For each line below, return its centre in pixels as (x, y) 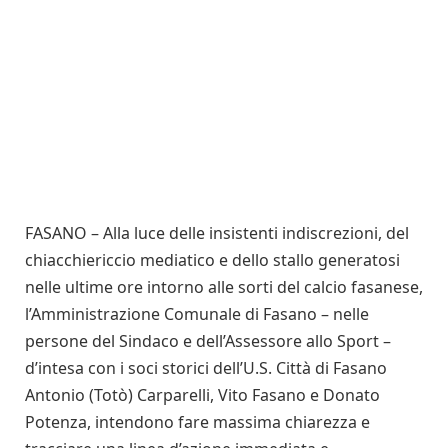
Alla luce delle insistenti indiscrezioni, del (256, 232)
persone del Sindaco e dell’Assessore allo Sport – (208, 340)
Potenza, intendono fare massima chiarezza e (197, 421)
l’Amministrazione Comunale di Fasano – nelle (197, 313)
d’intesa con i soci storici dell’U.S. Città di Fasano (206, 367)
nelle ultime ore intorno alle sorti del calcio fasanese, (224, 286)
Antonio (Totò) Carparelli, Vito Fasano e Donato (202, 394)
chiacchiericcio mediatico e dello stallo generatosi (212, 259)
